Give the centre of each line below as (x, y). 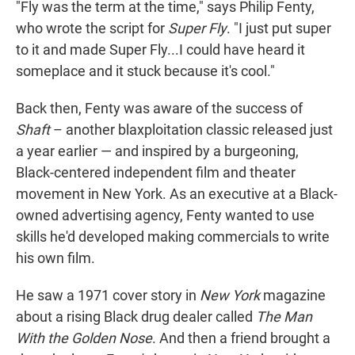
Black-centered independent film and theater (156, 173)
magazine (293, 296)
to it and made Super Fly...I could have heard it (160, 50)
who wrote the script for (92, 29)
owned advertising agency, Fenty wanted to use (165, 216)
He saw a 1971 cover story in (108, 296)
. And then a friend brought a (241, 338)
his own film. (55, 258)
